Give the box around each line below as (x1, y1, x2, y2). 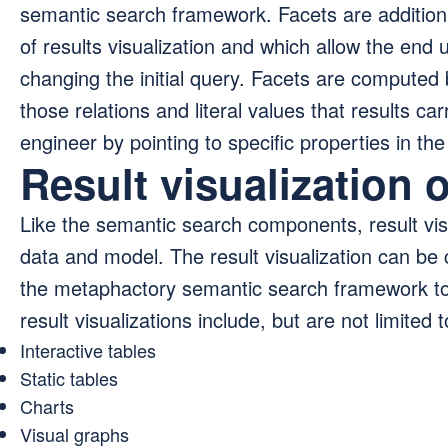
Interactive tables (20, 337, 156, 364)
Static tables (20, 365, 118, 392)
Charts (20, 393, 74, 420)
